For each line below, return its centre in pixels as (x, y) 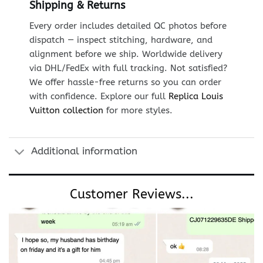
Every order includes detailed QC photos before (128, 26)
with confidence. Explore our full (99, 96)
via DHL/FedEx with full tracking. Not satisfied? (128, 68)
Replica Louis (195, 96)
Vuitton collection (66, 110)
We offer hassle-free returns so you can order (125, 82)
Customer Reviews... (131, 195)
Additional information (84, 151)
